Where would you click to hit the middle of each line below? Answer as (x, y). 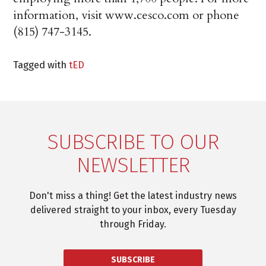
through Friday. (133, 224)
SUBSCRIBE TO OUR (133, 142)
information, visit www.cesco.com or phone (126, 15)
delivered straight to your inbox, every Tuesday (133, 210)
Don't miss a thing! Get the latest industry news (133, 196)
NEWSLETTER (133, 165)
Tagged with (41, 65)
